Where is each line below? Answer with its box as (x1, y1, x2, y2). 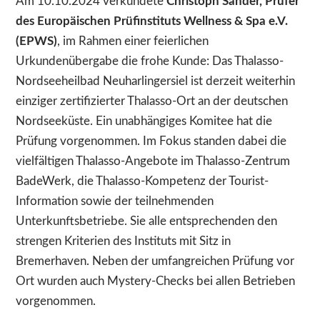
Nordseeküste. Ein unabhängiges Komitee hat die (16, 115, 273, 128)
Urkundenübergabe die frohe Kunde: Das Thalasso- (16, 55, 284, 68)
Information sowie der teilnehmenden (16, 195, 214, 208)
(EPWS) (16, 35, 58, 48)
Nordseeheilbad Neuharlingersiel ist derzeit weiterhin (16, 75, 296, 88)
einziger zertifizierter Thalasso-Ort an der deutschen (16, 95, 289, 108)
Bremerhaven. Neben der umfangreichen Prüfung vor (16, 255, 295, 268)
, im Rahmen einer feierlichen (57, 35, 209, 48)
